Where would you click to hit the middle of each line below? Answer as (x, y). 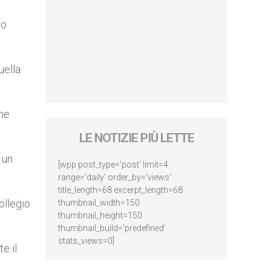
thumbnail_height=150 (100, 215)
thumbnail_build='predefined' (112, 228)
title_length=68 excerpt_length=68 (120, 190)
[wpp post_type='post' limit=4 (113, 165)
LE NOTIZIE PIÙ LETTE (137, 138)
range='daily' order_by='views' (115, 177)
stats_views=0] (86, 241)
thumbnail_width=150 (99, 203)
